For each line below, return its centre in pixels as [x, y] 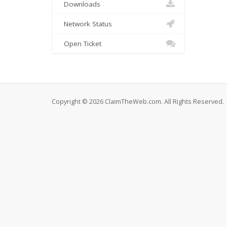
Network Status [86, 24]
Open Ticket [81, 44]
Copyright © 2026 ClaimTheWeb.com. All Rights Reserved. [138, 102]
